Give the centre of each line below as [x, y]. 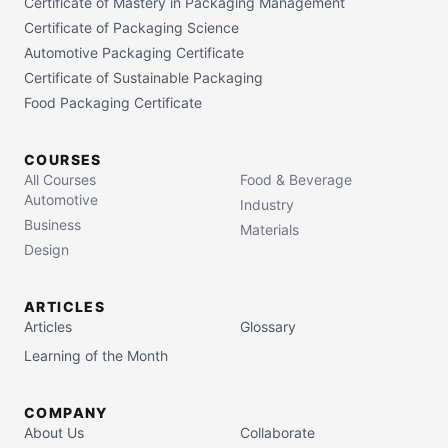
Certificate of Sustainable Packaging [143, 77]
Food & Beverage [296, 179]
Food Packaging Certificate [113, 102]
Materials [269, 229]
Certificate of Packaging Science [131, 27]
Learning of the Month [96, 355]
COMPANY [66, 412]
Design [46, 249]
